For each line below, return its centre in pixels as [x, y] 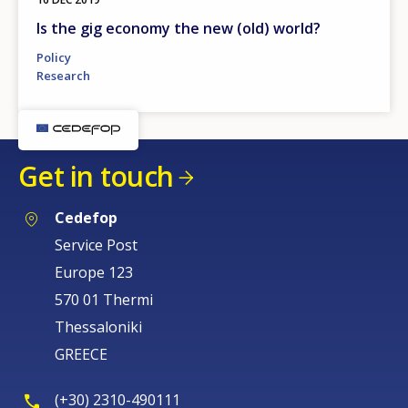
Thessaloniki [98, 327]
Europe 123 [94, 272]
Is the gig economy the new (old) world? [178, 28]
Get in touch [96, 176]
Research [63, 75]
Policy [54, 57]
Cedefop [86, 218]
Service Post [96, 245]
